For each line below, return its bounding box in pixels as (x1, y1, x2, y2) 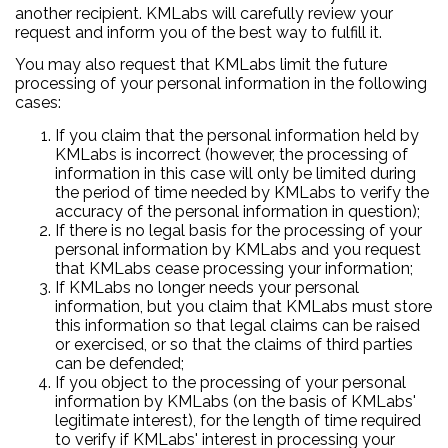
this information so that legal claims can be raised (55, 315, 420, 335)
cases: (15, 93, 61, 113)
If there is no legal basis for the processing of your (55, 220, 422, 240)
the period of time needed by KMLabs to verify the (55, 182, 429, 202)
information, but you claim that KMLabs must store (55, 296, 432, 316)
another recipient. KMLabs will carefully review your (15, 3, 393, 23)
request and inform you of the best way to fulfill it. (15, 22, 382, 42)
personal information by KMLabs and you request (55, 239, 421, 259)
